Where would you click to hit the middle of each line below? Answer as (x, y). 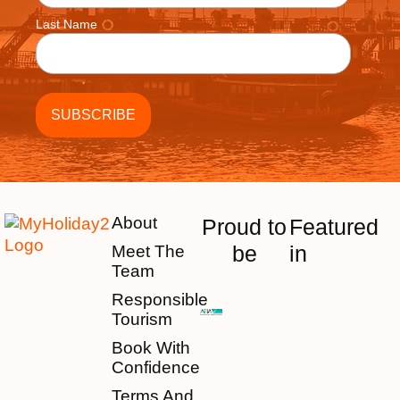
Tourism (142, 320)
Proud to (245, 227)
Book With (150, 348)
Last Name (67, 25)
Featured (333, 227)
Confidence (155, 368)
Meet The (148, 252)
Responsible (159, 300)
